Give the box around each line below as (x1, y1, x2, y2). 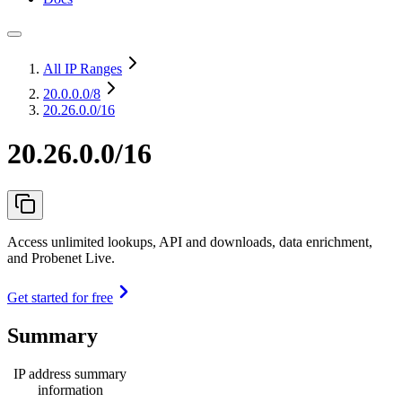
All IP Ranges (43, 61, 122, 76)
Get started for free (7, 289, 113, 305)
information (37, 381, 103, 398)
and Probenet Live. (7, 249, 115, 266)
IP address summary (13, 365, 127, 381)
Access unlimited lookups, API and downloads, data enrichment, (7, 233, 372, 249)
